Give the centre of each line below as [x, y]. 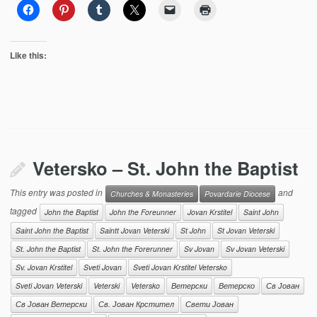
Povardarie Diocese [238, 194]
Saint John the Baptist [52, 230]
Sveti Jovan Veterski [49, 286]
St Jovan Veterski [246, 230]
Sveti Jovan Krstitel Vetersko [180, 267]
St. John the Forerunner [133, 249]
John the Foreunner [143, 212]
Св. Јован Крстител [137, 304]
